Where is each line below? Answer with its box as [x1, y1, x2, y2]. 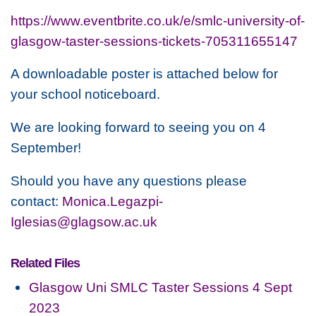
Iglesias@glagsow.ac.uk [11, 213, 157, 229]
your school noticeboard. [11, 86, 160, 102]
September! [11, 140, 85, 156]
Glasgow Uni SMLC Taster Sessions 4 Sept [29, 279, 293, 295]
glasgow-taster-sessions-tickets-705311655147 [11, 32, 298, 49]
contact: [11, 193, 62, 209]
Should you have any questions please [11, 172, 247, 188]
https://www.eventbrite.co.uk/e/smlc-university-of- [11, 12, 305, 28]
